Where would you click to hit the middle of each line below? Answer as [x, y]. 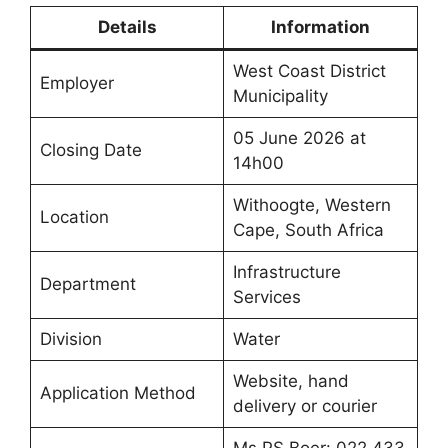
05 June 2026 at [299, 138]
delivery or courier [304, 406]
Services [266, 297]
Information [320, 27]
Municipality [280, 96]
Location [74, 217]
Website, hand [290, 381]
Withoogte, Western [311, 205]
